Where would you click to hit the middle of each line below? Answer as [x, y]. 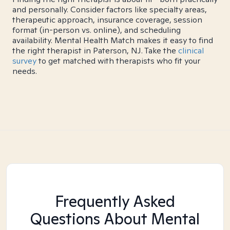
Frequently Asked [115, 201]
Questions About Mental [115, 219]
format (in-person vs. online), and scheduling [97, 30]
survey [24, 61]
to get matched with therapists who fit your [118, 61]
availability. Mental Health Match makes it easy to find [113, 40]
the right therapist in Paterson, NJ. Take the [95, 51]
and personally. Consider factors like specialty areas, [110, 9]
